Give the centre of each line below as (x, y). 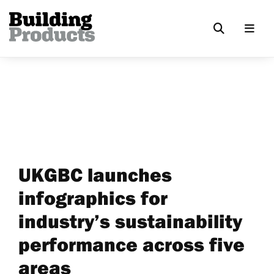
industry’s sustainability (130, 221)
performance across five (131, 244)
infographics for (93, 198)
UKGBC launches (95, 174)
